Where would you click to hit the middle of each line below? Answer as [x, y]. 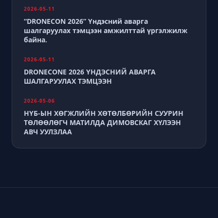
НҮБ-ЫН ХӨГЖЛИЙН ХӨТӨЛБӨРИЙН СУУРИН [104, 113]
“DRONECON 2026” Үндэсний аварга [86, 21]
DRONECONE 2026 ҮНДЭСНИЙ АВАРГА [90, 72]
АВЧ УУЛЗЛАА [48, 132]
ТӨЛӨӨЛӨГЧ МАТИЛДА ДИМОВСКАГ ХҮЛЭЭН [102, 122]
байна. [36, 40]
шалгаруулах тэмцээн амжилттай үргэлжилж [106, 30]
